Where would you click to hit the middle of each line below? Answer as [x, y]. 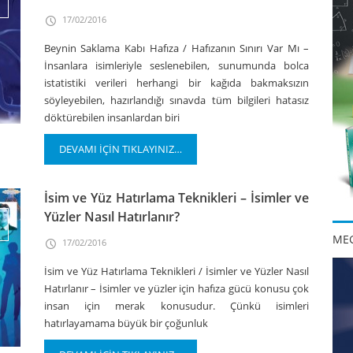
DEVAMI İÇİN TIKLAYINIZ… [120, 149]
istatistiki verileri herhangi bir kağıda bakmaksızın [176, 83]
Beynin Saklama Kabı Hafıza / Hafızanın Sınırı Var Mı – [176, 48]
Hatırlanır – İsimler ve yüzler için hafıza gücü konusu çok [176, 288]
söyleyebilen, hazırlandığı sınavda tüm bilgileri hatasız [176, 100]
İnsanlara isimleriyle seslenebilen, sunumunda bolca [176, 65]
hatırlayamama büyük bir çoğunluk [126, 323]
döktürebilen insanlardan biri [111, 117]
